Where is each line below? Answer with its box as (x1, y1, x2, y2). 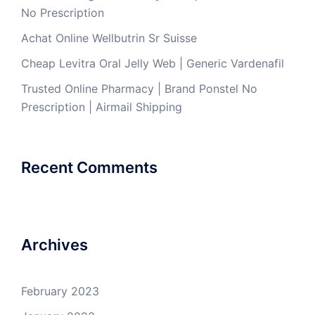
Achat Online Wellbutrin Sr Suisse (21, 31, 197, 45)
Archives (21, 236, 88, 254)
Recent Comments (21, 158, 157, 176)
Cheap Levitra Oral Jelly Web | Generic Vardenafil (21, 56, 284, 70)
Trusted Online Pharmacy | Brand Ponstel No (21, 82, 257, 96)
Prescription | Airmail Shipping (21, 100, 182, 114)
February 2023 (21, 284, 99, 298)
